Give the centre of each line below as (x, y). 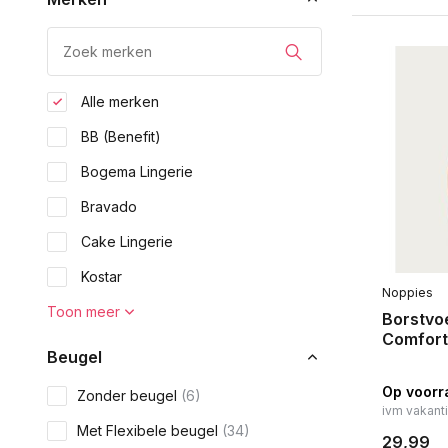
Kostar (99, 276)
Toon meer (83, 311)
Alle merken (118, 101)
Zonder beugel (129, 395)
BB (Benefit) (119, 136)
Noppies (407, 293)
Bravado (107, 206)
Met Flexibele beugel (149, 430)
